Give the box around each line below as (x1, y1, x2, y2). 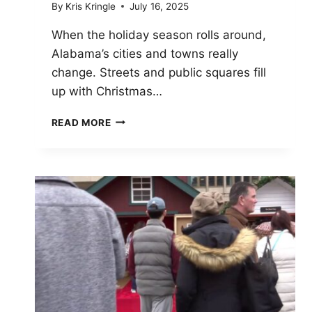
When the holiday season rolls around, (51, 27, 266, 42)
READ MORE (51, 116, 111, 128)
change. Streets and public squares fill (51, 65, 266, 79)
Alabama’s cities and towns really (51, 46, 238, 61)
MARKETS (111, 157, 161, 169)
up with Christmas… (51, 84, 162, 98)
